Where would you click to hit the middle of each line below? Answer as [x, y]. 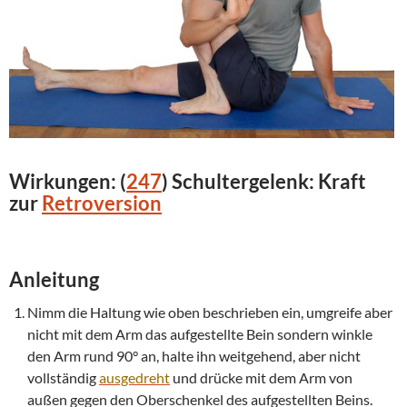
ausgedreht [134, 377]
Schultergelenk [240, 181]
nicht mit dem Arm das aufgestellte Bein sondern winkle [200, 333]
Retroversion [102, 203]
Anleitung [54, 279]
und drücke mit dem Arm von [261, 377]
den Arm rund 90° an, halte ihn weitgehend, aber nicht [194, 355]
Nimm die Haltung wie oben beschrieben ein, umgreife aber [210, 312]
